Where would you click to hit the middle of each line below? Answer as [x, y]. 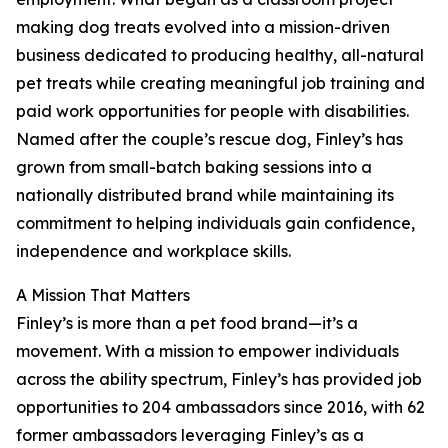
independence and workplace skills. [153, 251]
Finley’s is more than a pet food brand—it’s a [187, 323]
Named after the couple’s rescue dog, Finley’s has [209, 139]
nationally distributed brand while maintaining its [205, 195]
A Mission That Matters [103, 295]
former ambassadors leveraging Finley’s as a [190, 435]
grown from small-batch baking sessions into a [194, 167]
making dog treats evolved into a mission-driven [203, 27]
